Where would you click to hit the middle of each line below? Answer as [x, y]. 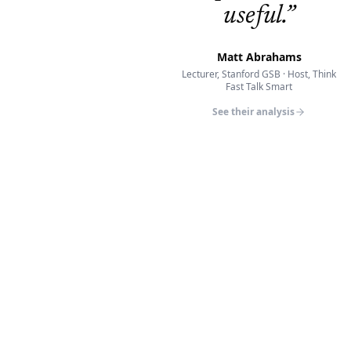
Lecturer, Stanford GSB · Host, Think [259, 74]
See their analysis [254, 112]
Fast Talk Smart [259, 87]
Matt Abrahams [259, 57]
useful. [254, 16]
